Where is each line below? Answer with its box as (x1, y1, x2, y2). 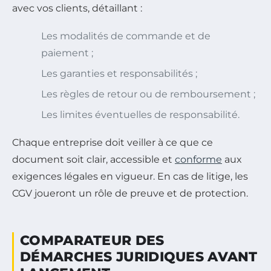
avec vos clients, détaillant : (12, 2, 142, 15)
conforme (175, 154, 222, 166)
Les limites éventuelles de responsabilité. (41, 109, 240, 121)
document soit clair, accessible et (12, 154, 175, 166)
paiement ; (41, 47, 93, 59)
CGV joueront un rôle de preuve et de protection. (12, 188, 248, 200)
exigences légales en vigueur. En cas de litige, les (12, 171, 248, 183)
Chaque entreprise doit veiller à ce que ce (12, 137, 213, 149)
